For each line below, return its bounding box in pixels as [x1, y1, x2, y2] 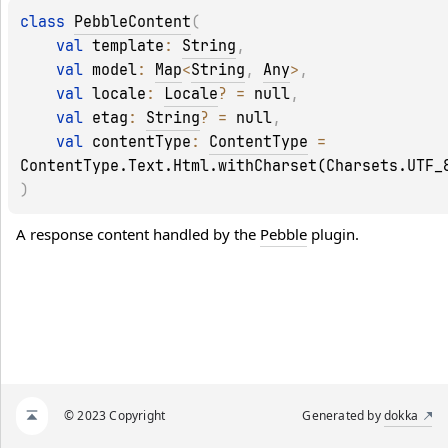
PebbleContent [74, 12, 191, 33]
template [92, 36, 164, 57]
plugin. [307, 224, 359, 245]
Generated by [302, 407, 384, 424]
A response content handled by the [16, 224, 260, 245]
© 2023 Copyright [64, 407, 166, 424]
